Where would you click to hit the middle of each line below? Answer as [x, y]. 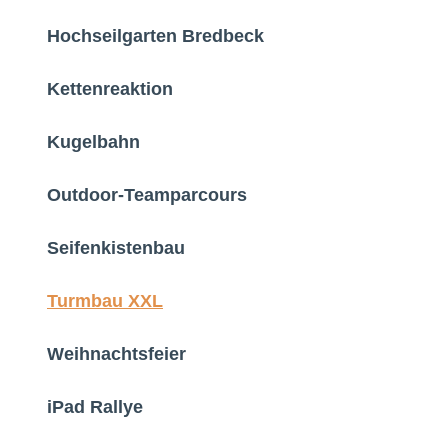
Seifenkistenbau [116, 248]
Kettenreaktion [110, 89]
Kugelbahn [93, 142]
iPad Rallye [95, 407]
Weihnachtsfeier [116, 354]
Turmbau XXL [105, 301]
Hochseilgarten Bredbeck [155, 36]
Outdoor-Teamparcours [147, 195]
